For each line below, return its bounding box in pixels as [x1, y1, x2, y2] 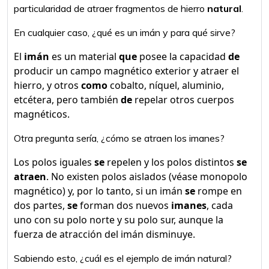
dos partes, [14, 199, 67, 212]
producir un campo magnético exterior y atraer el [14, 64, 239, 77]
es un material [49, 50, 119, 63]
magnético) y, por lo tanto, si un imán [14, 184, 185, 198]
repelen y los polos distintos [104, 156, 237, 169]
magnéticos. [14, 107, 70, 121]
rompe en [195, 184, 242, 198]
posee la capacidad [137, 50, 228, 63]
